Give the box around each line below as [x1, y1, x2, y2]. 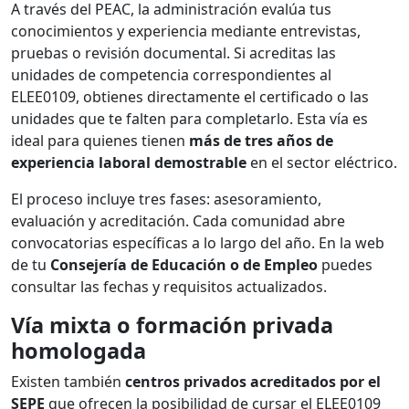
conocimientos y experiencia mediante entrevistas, [11, 21, 361, 42]
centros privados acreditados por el [125, 372, 381, 393]
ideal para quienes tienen [11, 131, 189, 152]
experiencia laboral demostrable [11, 152, 246, 173]
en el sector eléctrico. [246, 152, 397, 173]
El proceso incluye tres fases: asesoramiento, [11, 189, 321, 210]
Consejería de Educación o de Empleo [50, 255, 318, 276]
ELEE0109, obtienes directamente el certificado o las [11, 87, 369, 108]
